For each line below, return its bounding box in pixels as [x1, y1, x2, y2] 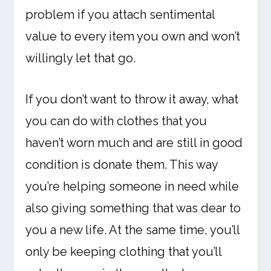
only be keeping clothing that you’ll [25, 244, 222, 260]
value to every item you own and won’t [25, 29, 241, 44]
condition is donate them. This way [25, 157, 218, 172]
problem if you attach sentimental [25, 7, 215, 22]
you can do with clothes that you [25, 114, 207, 129]
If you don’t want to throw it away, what [25, 92, 239, 107]
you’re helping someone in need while [25, 179, 240, 194]
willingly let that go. [25, 51, 136, 66]
